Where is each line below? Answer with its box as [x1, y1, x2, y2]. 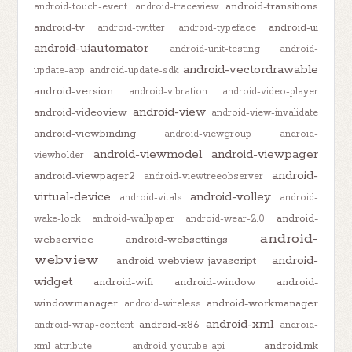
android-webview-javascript [116, 253, 256, 268]
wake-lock [34, 212, 81, 225]
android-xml [205, 316, 273, 332]
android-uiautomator [34, 40, 149, 56]
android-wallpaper [91, 212, 174, 225]
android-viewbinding [34, 126, 137, 141]
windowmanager [34, 295, 119, 310]
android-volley [189, 189, 271, 204]
